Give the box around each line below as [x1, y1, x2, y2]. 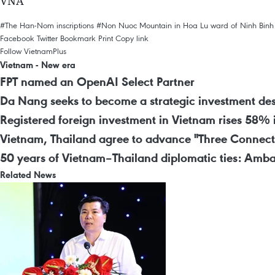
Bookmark [60, 33, 96, 44]
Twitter [37, 33, 58, 44]
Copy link [115, 33, 149, 44]
